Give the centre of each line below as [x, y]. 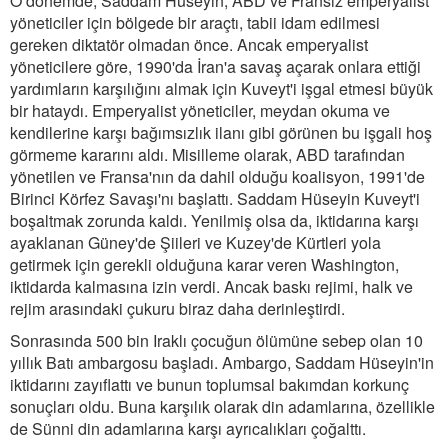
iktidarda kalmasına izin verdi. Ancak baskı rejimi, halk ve [211, 286]
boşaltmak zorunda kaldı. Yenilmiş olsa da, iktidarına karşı [214, 220]
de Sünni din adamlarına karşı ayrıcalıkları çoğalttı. [188, 428]
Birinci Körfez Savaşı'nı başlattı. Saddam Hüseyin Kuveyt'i [215, 198]
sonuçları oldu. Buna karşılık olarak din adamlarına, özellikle [222, 406]
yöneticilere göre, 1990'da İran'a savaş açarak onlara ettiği [215, 66]
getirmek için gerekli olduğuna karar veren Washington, [204, 264]
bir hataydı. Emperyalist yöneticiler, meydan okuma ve [200, 110]
